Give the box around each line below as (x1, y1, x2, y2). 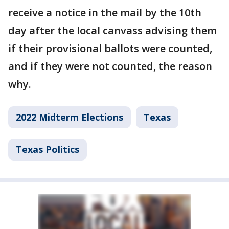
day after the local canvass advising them (8, 24, 217, 37)
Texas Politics (16, 143, 79, 155)
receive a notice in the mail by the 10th (8, 6, 201, 19)
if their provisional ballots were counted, (8, 41, 212, 55)
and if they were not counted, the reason (8, 59, 212, 73)
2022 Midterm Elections (16, 111, 123, 123)
